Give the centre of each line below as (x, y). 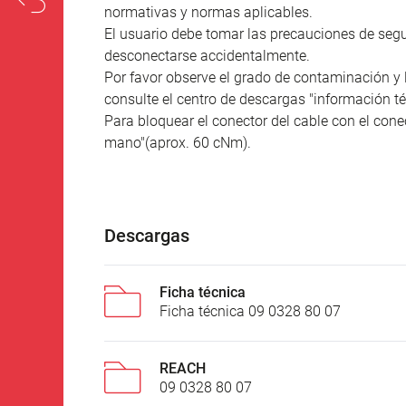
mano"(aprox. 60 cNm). (178, 142)
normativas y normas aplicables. (208, 12)
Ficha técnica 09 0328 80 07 (250, 311)
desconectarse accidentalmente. (207, 55)
